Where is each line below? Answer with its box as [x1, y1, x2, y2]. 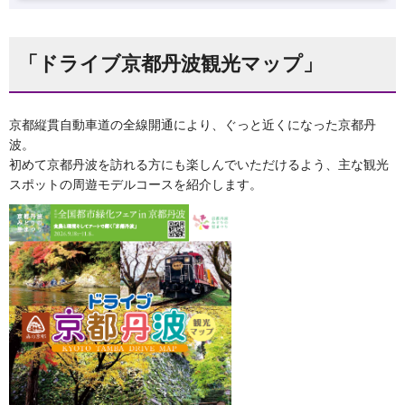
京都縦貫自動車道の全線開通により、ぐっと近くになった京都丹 [9, 118, 376, 133]
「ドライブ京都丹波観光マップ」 [18, 52, 323, 75]
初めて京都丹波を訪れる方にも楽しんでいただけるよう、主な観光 [9, 157, 389, 173]
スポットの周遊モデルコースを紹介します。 [9, 177, 262, 193]
